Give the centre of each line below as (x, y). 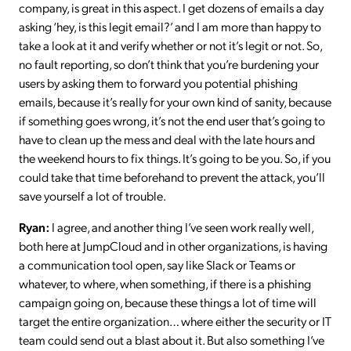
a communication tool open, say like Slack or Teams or (157, 265)
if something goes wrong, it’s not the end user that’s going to (172, 121)
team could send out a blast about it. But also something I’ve (172, 340)
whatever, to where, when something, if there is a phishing (165, 284)
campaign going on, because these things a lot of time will (168, 302)
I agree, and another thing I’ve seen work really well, (181, 227)
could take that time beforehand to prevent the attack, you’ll (172, 177)
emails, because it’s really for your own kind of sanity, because (175, 102)
